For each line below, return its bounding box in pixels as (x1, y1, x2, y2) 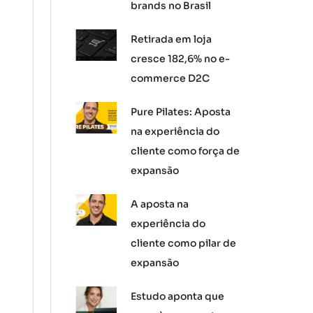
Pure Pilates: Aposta (131, 105, 231, 118)
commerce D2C (131, 72, 214, 85)
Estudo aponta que (131, 290, 225, 303)
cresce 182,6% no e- (131, 52, 231, 65)
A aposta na (131, 198, 189, 210)
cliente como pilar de (131, 237, 237, 249)
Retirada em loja (131, 33, 212, 45)
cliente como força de (131, 145, 240, 157)
